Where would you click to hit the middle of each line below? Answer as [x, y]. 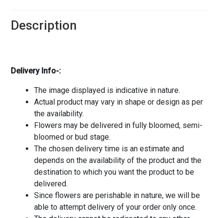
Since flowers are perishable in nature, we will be [117, 196]
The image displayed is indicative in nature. [107, 91]
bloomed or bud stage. [72, 137]
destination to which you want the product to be [114, 172]
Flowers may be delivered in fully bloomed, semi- [118, 126]
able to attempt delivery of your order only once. [115, 207]
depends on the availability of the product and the [118, 161]
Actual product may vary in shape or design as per [118, 102]
